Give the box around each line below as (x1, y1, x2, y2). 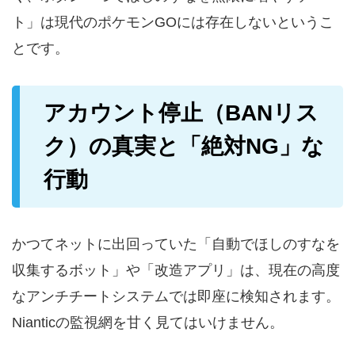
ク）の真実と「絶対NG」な (44, 134, 324, 159)
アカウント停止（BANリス (44, 101, 319, 126)
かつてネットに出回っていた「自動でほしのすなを (12, 236, 340, 253)
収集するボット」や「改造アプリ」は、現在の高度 (12, 262, 340, 279)
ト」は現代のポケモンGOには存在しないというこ (12, 14, 334, 31)
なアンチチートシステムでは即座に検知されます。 (12, 288, 340, 305)
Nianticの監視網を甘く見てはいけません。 (12, 315, 284, 331)
